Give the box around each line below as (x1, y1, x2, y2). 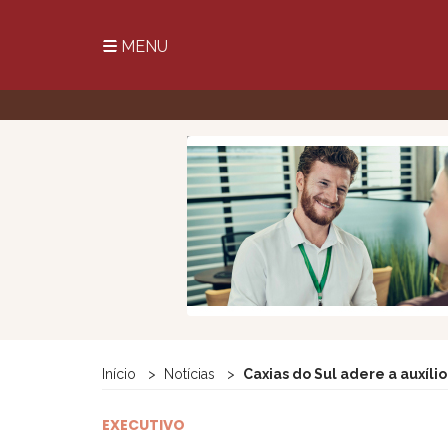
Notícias (164, 366, 215, 382)
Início (102, 366, 136, 382)
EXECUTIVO (102, 415, 185, 435)
